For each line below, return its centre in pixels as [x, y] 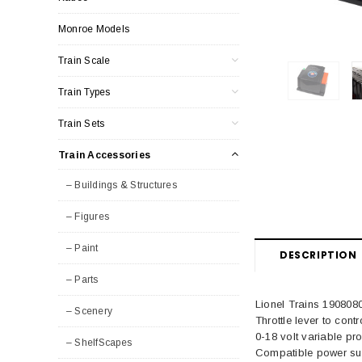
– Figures [88, 216]
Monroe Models [94, 29]
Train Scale [84, 60]
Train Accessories [105, 155]
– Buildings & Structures [122, 185]
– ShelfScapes [99, 342]
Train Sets [82, 123]
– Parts [82, 279]
